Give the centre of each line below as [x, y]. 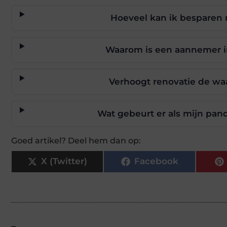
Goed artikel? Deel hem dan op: [76, 140]
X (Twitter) [64, 161]
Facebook [156, 161]
